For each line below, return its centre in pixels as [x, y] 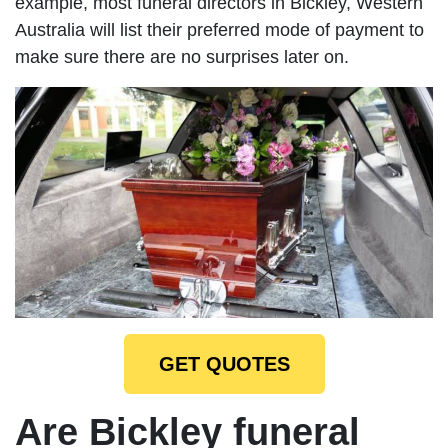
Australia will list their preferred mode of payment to [219, 30]
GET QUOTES [224, 363]
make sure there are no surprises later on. [182, 57]
